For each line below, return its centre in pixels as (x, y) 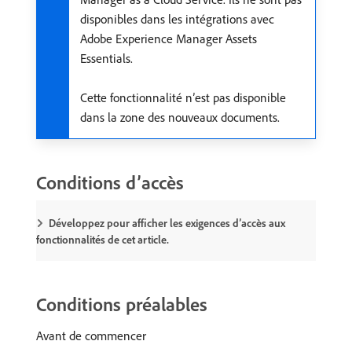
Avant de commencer (91, 335)
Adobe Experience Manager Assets (169, 38)
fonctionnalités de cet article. (103, 240)
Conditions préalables (122, 304)
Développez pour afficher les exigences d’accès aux (167, 223)
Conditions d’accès (110, 182)
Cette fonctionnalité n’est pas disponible (183, 97)
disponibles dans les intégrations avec (177, 19)
